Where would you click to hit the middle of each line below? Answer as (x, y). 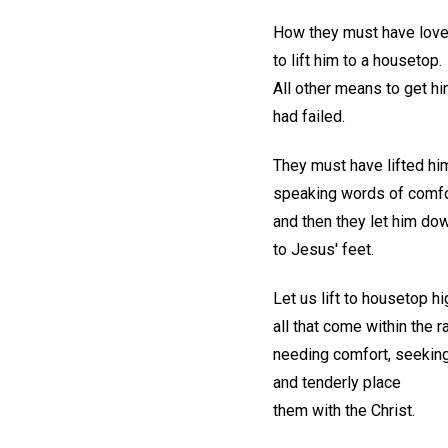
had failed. (309, 116)
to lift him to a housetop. (357, 60)
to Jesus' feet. (323, 249)
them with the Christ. (344, 410)
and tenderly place (337, 382)
